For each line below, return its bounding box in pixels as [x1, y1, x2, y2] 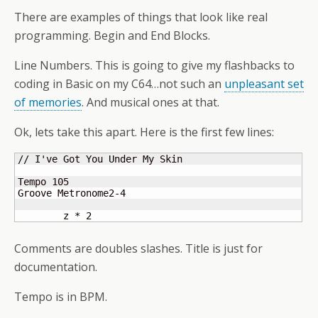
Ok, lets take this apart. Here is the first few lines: [14, 124, 274, 140]
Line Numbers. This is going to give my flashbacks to [14, 57, 295, 73]
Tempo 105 [18, 176, 69, 187]
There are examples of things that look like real [14, 9, 268, 25]
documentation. [14, 259, 97, 275]
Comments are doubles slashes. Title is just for [14, 241, 263, 256]
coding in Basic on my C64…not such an [14, 76, 224, 92]
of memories [14, 94, 82, 110]
